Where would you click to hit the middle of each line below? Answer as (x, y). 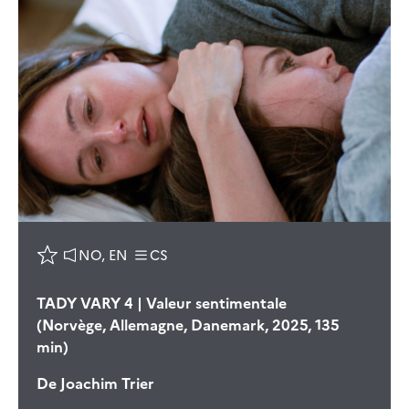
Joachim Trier (105, 383)
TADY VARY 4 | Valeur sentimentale (162, 303)
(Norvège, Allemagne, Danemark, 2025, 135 (188, 325)
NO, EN (103, 255)
